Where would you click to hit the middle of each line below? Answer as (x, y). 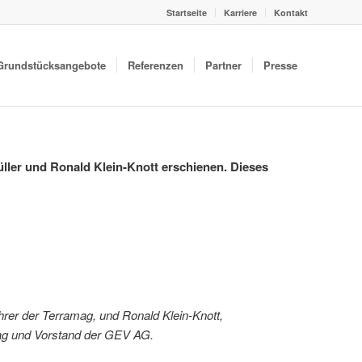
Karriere (240, 13)
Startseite (187, 13)
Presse (280, 65)
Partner (223, 65)
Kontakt (291, 13)
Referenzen (156, 65)
